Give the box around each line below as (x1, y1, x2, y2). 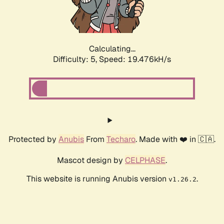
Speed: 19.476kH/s (99, 54, 171, 65)
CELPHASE (125, 155, 165, 166)
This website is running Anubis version (26, 173, 168, 184)
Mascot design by (57, 155, 125, 166)
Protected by (8, 134, 58, 145)
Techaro (106, 134, 135, 145)
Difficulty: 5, (53, 54, 99, 65)
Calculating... (88, 43, 135, 54)
